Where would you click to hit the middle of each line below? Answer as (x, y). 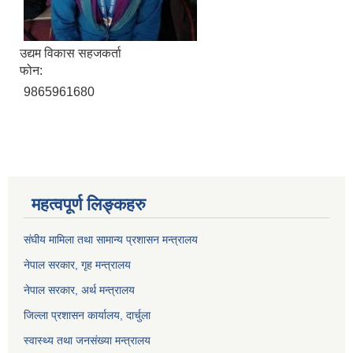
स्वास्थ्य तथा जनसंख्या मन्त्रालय (87, 341)
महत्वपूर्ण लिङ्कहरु (89, 205)
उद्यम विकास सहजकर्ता (71, 54)
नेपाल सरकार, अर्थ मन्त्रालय (79, 290)
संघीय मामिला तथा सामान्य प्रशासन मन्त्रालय (111, 240)
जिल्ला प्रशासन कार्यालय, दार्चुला (87, 316)
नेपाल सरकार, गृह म (62, 265)
